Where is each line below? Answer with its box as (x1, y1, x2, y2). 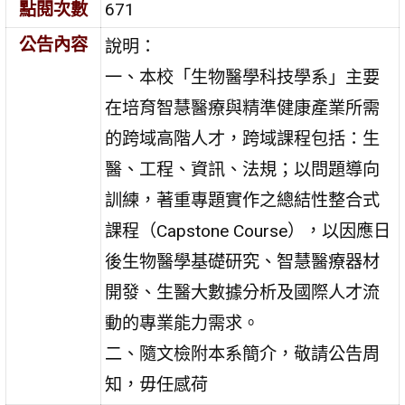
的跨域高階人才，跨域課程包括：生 (105, 127, 381, 149)
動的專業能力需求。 (105, 312, 260, 334)
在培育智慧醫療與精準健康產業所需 (105, 97, 381, 118)
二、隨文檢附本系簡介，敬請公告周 (105, 343, 381, 364)
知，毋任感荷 (105, 373, 209, 395)
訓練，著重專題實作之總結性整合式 (105, 189, 381, 211)
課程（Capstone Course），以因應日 (105, 220, 391, 241)
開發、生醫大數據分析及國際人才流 (105, 281, 381, 303)
